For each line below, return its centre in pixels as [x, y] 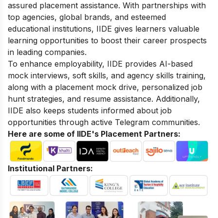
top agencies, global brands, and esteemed [87, 17]
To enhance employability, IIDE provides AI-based [100, 64]
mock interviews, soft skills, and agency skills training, [107, 76]
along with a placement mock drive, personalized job [105, 87]
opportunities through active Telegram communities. [104, 122]
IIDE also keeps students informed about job [90, 111]
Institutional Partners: [50, 168]
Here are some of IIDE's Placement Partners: [94, 134]
